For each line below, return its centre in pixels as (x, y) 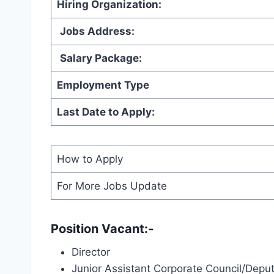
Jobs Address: (97, 31)
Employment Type (103, 85)
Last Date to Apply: (106, 112)
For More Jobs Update (112, 186)
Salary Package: (101, 58)
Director (91, 252)
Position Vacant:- (102, 228)
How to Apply (90, 159)
